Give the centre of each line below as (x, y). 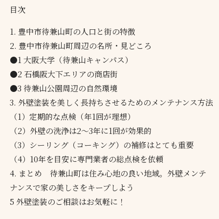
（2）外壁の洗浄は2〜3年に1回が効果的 (81, 131)
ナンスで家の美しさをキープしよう (72, 188)
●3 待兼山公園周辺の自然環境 (64, 88)
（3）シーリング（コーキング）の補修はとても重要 (102, 145)
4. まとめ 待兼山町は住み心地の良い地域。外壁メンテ (108, 174)
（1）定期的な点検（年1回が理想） (73, 117)
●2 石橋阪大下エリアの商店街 (64, 74)
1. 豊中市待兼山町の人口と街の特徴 (73, 32)
